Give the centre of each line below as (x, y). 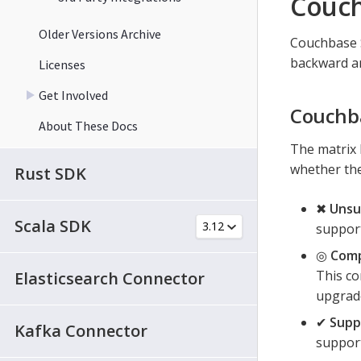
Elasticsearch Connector (110, 278)
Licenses (62, 64)
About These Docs (88, 125)
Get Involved (73, 95)
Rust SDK (50, 173)
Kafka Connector (81, 330)
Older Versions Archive (100, 33)
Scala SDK (53, 226)
